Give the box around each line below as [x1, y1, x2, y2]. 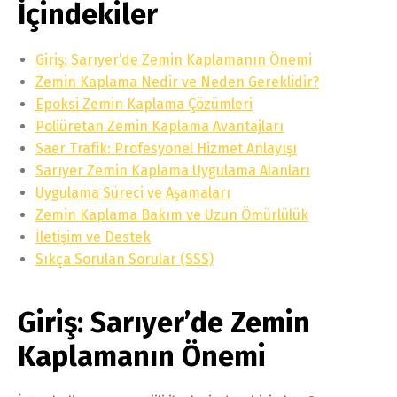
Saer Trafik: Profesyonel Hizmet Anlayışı [35, 139, 297, 157]
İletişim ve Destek [35, 228, 151, 245]
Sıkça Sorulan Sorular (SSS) [35, 250, 214, 268]
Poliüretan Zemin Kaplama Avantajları [35, 117, 284, 135]
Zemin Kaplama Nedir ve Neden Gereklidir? [35, 73, 319, 90]
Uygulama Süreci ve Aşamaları [35, 183, 230, 201]
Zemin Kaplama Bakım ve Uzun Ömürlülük [35, 206, 308, 223]
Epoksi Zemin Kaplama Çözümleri [35, 95, 253, 113]
